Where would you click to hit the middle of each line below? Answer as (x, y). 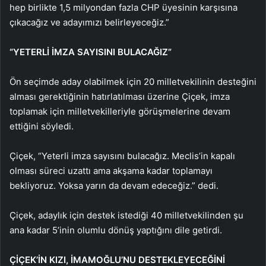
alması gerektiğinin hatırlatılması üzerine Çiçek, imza (120, 96)
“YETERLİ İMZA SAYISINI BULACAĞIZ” (91, 52)
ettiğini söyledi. (42, 126)
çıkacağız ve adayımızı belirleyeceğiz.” (89, 22)
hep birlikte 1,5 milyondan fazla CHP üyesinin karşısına (123, 7)
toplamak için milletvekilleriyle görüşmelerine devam (120, 111)
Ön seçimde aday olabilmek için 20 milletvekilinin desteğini (133, 81)
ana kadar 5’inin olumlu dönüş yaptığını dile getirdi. (116, 230)
